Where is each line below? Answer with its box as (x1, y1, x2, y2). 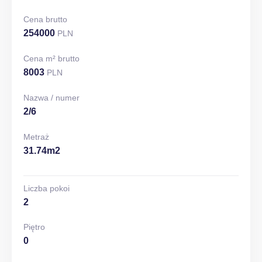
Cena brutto (23, 15, 67, 24)
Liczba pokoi (23, 184, 70, 193)
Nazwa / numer (23, 93, 80, 102)
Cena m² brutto (23, 54, 80, 63)
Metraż (23, 132, 49, 142)
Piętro (23, 222, 45, 232)
